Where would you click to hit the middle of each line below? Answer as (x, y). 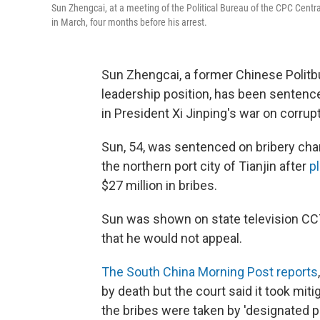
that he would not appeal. (172, 238)
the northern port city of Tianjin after (205, 166)
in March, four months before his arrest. (129, 22)
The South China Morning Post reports (210, 272)
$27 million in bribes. (159, 185)
